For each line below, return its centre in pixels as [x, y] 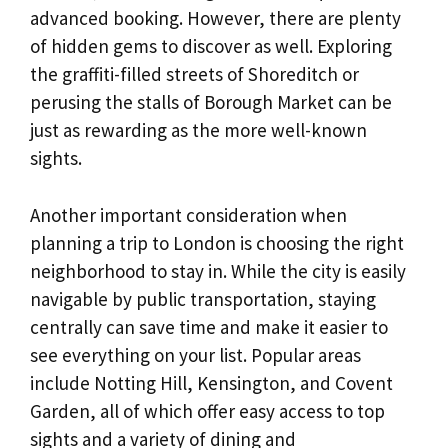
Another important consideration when [188, 214]
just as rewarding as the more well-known [198, 130]
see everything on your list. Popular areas [195, 354]
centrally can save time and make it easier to [209, 326]
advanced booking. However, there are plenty [215, 18]
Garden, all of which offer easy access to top [207, 410]
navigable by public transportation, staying [203, 298]
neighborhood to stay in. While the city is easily [218, 270]
